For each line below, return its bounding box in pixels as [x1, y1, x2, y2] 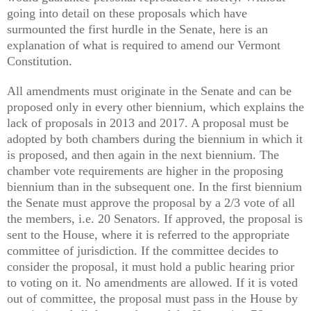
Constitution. [7, 53, 72, 68]
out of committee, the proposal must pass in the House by [7, 291, 298, 305]
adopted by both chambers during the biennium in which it [7, 131, 303, 146]
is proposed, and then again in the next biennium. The [7, 147, 279, 162]
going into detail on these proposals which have [7, 6, 247, 20]
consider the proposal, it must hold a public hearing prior [7, 259, 294, 274]
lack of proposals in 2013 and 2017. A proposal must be [7, 115, 289, 130]
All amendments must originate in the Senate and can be [7, 83, 292, 98]
